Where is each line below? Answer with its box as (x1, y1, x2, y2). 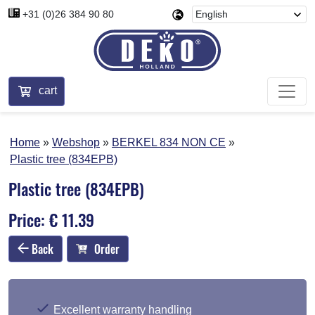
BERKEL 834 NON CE (112, 136, 226, 148)
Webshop (52, 136, 100, 148)
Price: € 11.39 (8, 207, 94, 232)
